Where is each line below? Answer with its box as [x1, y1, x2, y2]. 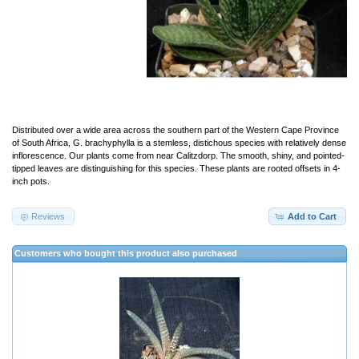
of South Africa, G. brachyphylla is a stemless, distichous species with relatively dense [12, 137, 346, 147]
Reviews [31, 211, 66, 221]
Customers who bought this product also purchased [14, 248, 237, 259]
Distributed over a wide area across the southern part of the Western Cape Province [12, 124, 339, 135]
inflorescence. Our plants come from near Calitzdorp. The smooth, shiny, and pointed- [12, 150, 345, 160]
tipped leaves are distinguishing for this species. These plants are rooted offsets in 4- [12, 163, 341, 173]
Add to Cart [287, 211, 337, 221]
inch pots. [12, 175, 50, 186]
